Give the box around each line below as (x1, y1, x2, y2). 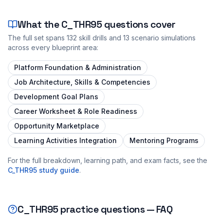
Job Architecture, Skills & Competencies (14, 77, 150, 86)
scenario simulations (129, 33, 196, 42)
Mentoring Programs (129, 136, 199, 145)
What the (18, 18, 61, 31)
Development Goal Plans (14, 92, 98, 101)
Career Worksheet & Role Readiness (14, 107, 137, 115)
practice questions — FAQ (58, 202, 172, 216)
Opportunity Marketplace (14, 121, 99, 130)
